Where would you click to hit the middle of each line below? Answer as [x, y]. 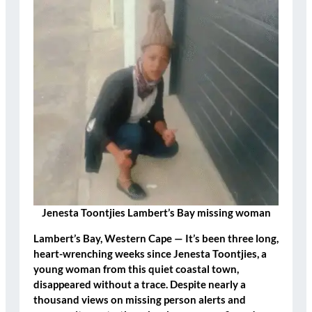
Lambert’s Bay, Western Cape [103, 238]
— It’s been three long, [225, 238]
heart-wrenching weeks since [103, 253]
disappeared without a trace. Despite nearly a [140, 284]
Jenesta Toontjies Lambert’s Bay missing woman [156, 213]
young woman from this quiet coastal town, [136, 269]
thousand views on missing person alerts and [140, 299]
